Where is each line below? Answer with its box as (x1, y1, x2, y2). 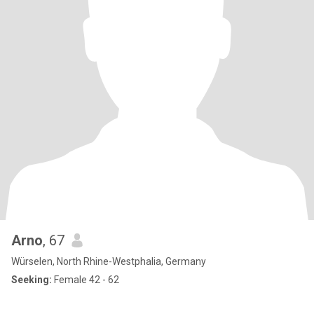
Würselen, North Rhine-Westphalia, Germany (11, 256, 206, 267)
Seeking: (11, 274, 52, 285)
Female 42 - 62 (52, 274, 119, 285)
